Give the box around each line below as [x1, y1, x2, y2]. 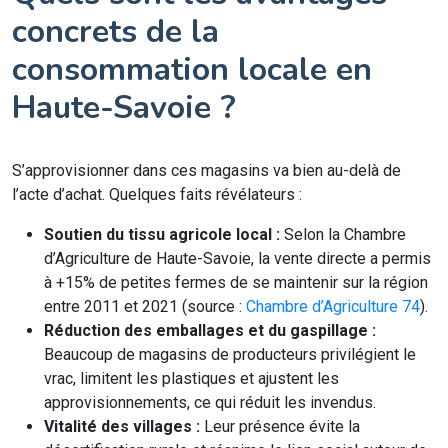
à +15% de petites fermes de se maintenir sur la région [44, 273, 428, 292]
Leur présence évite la [200, 417, 360, 436]
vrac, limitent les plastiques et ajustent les [44, 369, 339, 388]
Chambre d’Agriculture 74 [246, 297, 420, 316]
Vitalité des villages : [44, 417, 200, 436]
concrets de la [12, 10, 219, 53]
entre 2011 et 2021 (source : [44, 297, 246, 316]
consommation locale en [12, 48, 372, 91]
